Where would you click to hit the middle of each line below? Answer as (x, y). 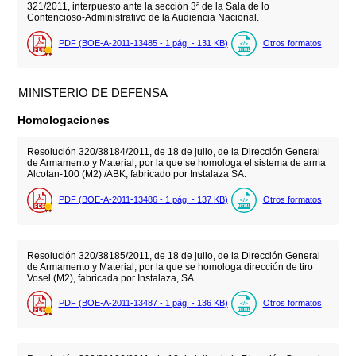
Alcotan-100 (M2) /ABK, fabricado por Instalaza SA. (136, 174)
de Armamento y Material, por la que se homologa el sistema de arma (176, 163)
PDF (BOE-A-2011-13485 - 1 (115, 43)
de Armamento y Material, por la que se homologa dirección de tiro (170, 267)
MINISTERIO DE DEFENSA (93, 92)
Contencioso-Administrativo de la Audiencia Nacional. (143, 18)
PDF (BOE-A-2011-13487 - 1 (115, 302)
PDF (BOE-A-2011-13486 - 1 (115, 199)
